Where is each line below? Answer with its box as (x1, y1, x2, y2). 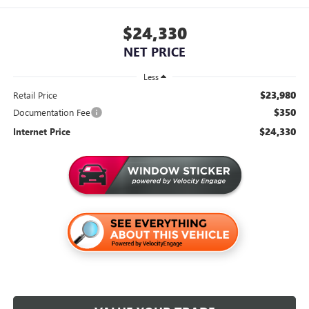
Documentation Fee (12, 106, 90, 118)
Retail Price (12, 88, 57, 101)
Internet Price (12, 125, 70, 137)
